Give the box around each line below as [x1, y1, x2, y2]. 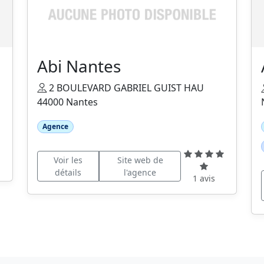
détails [54, 166, 81, 178]
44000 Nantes [37, 95, 98, 109]
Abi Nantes [37, 55, 121, 78]
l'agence [124, 166, 157, 178]
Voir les [53, 154, 82, 166]
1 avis [193, 173, 216, 184]
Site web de [117, 154, 163, 166]
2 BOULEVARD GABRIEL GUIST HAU [47, 81, 204, 95]
